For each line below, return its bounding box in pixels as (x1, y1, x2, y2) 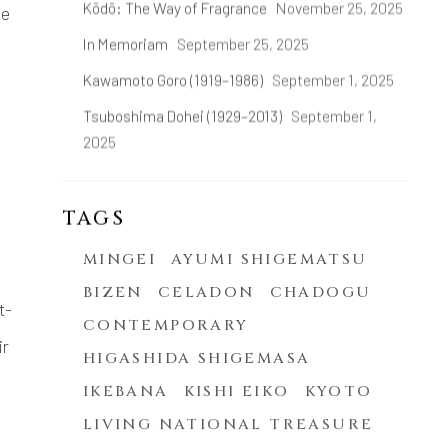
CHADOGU (269, 282, 372, 304)
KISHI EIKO (183, 381, 290, 403)
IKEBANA (82, 381, 169, 403)
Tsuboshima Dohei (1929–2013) (82, 106, 285, 126)
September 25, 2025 (176, 34, 309, 54)
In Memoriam (82, 34, 171, 54)
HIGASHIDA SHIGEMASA (82, 348, 311, 370)
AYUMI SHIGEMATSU (171, 249, 368, 271)
